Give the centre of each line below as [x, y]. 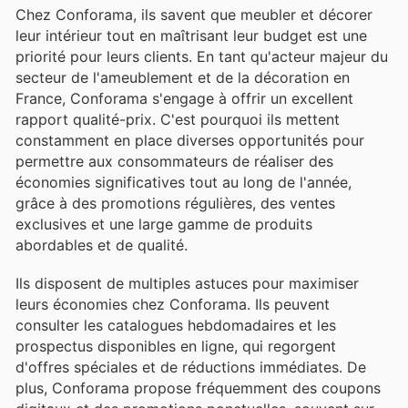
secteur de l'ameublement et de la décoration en [183, 77]
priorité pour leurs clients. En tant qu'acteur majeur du [202, 56]
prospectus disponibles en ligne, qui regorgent [176, 346]
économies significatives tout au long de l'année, [184, 182]
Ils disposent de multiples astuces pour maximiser [187, 283]
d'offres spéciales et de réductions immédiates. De [191, 367]
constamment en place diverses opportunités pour [190, 140]
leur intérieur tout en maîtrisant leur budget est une [191, 35]
